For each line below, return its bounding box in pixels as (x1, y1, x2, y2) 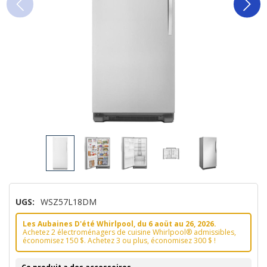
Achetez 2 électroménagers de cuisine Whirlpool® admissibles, (23, 226, 236, 237)
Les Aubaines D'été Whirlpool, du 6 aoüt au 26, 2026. (23, 218, 216, 229)
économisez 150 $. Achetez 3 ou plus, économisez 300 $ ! (23, 235, 216, 246)
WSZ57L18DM (41, 195, 97, 207)
